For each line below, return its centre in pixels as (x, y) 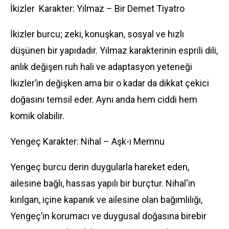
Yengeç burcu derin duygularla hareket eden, (100, 167)
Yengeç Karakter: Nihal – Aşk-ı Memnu (87, 141)
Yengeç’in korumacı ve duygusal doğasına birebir (108, 216)
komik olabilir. (37, 116)
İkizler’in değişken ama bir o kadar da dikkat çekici (110, 83)
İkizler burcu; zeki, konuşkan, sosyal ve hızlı (97, 34)
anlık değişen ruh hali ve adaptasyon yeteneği (101, 67)
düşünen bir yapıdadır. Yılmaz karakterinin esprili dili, (114, 50)
